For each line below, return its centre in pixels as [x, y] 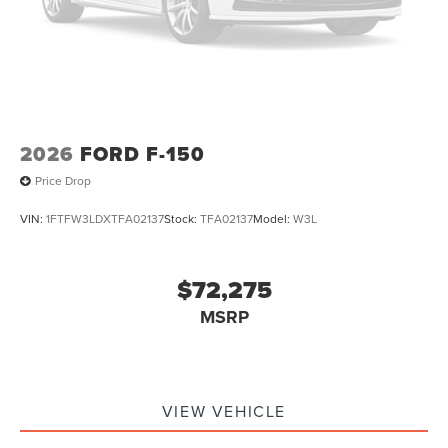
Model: [273, 218]
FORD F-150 [142, 153]
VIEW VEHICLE [224, 410]
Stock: [182, 218]
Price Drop [63, 181]
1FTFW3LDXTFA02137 [105, 218]
